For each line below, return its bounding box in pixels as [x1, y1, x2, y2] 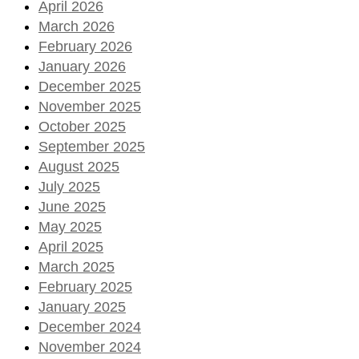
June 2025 [38, 198, 106, 215]
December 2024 [38, 318, 141, 335]
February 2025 [38, 278, 132, 295]
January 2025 [38, 298, 126, 315]
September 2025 [38, 138, 145, 155]
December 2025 [38, 78, 141, 95]
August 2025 [38, 158, 119, 175]
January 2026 [38, 58, 126, 75]
